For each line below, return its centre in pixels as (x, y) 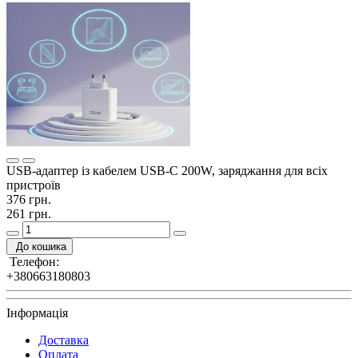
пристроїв (34, 185)
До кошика (41, 246)
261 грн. (29, 213)
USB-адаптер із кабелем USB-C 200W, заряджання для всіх (167, 170)
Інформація (37, 312)
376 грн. (29, 199)
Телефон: (33, 261)
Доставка (64, 340)
